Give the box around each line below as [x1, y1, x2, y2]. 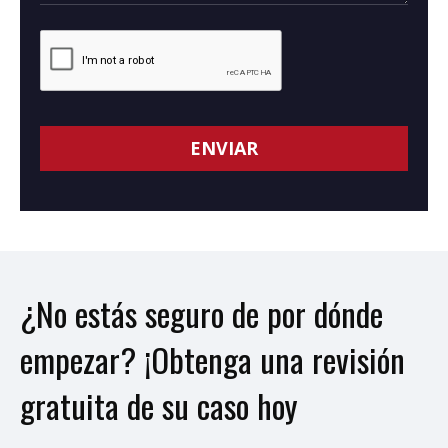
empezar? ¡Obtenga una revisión [20, 335, 405, 385]
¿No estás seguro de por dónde [20, 289, 383, 339]
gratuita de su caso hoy [20, 381, 297, 431]
